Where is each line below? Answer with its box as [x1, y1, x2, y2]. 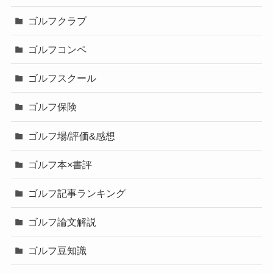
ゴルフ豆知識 [28, 245, 87, 257]
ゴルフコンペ [28, 44, 87, 55]
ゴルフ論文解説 [28, 216, 97, 228]
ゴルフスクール [28, 73, 97, 84]
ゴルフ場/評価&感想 [28, 130, 116, 141]
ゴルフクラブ [28, 15, 87, 26]
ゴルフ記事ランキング [28, 187, 126, 199]
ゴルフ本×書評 [28, 158, 93, 170]
